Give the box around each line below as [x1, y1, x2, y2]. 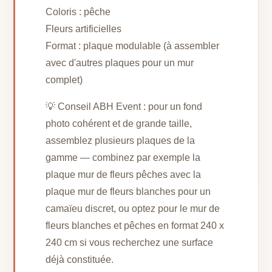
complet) [46, 74, 83, 85]
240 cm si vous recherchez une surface [46, 237, 214, 248]
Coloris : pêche [46, 6, 111, 17]
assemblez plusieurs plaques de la [46, 135, 195, 146]
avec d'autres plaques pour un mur [46, 57, 194, 68]
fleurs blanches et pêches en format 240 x [46, 220, 225, 231]
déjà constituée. [46, 254, 114, 265]
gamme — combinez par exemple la [46, 152, 201, 163]
